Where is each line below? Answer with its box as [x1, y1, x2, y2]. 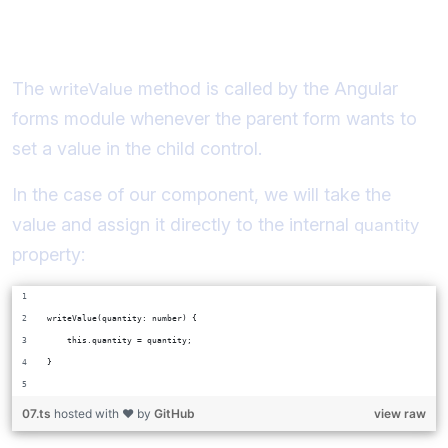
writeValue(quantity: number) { [47, 313, 197, 323]
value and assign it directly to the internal [12, 213, 354, 235]
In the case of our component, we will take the [12, 183, 391, 205]
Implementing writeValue [12, 29, 306, 61]
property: [12, 243, 85, 265]
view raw [374, 405, 426, 421]
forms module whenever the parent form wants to [12, 107, 417, 129]
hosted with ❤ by [54, 405, 154, 421]
